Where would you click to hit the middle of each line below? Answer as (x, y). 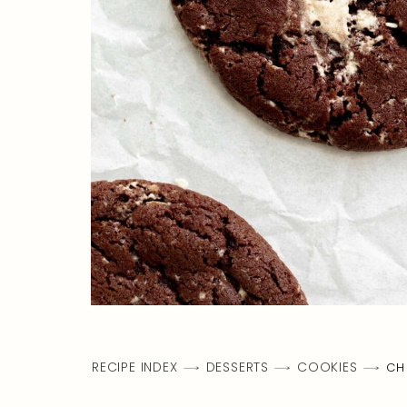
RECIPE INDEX (135, 367)
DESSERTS (238, 367)
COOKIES (328, 367)
